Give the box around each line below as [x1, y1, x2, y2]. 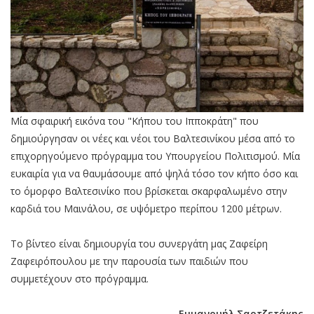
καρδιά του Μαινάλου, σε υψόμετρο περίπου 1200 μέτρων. [11, 202, 282, 216]
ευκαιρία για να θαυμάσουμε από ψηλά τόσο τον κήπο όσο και [11, 167, 298, 181]
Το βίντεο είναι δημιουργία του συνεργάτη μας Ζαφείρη [11, 237, 268, 251]
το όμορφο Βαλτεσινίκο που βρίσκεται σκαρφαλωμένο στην [11, 184, 287, 198]
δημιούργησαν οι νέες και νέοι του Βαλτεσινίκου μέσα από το [11, 132, 295, 146]
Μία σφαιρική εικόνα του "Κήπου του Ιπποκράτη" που [11, 114, 259, 128]
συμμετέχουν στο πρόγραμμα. [11, 272, 149, 286]
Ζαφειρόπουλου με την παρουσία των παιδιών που [11, 254, 248, 268]
